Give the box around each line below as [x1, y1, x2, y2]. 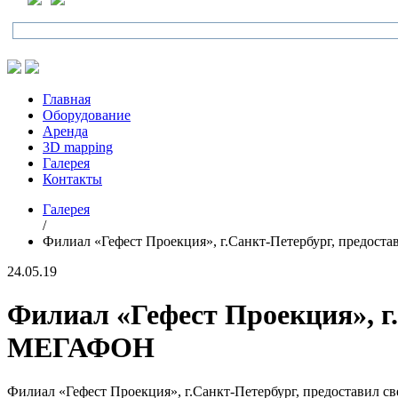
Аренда [43, 123, 88, 139]
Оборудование [43, 107, 131, 123]
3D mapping [43, 139, 113, 155]
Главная [43, 92, 91, 107]
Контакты [43, 171, 102, 187]
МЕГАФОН [7, 331, 155, 364]
